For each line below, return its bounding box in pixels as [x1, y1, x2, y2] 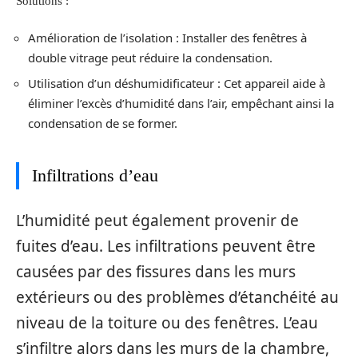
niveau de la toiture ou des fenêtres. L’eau [16, 312, 318, 333]
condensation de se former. [28, 115, 177, 131]
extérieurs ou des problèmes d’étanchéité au [16, 286, 339, 308]
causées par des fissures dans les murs [16, 261, 296, 282]
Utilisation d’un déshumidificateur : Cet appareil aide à [28, 75, 325, 91]
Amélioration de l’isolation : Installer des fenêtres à [28, 29, 307, 46]
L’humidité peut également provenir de [16, 209, 299, 231]
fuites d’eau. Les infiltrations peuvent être [16, 235, 316, 257]
